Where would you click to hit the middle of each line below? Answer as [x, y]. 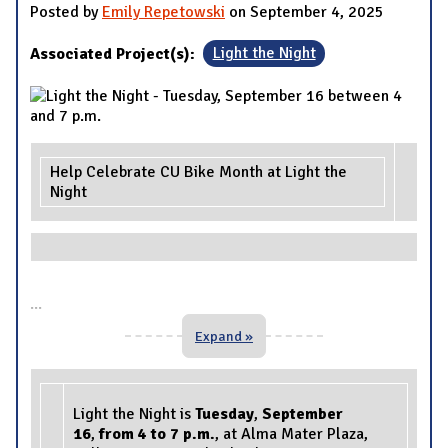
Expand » [224, 335]
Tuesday [224, 413]
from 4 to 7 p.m [152, 433]
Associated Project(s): [114, 53]
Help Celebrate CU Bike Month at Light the [198, 171]
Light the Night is [134, 413]
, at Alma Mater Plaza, [291, 433]
